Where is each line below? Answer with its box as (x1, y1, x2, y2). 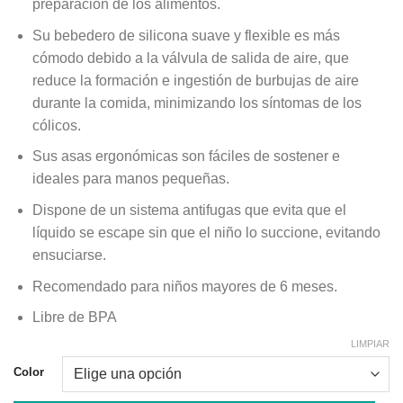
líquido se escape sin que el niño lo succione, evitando (31, 225, 381, 241)
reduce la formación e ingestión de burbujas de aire (31, 72, 359, 88)
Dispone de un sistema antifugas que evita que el (31, 202, 346, 219)
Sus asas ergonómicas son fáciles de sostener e (31, 148, 340, 165)
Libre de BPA (31, 309, 117, 326)
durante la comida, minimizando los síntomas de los (31, 94, 362, 111)
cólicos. (31, 117, 81, 133)
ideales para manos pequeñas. (31, 171, 229, 187)
